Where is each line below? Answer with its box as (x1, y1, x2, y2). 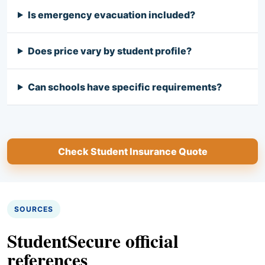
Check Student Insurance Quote (57, 145, 208, 157)
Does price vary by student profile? (27, 44, 192, 57)
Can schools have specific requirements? (27, 80, 222, 93)
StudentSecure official (7, 227, 179, 254)
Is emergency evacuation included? (27, 8, 195, 21)
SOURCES (14, 204, 53, 214)
